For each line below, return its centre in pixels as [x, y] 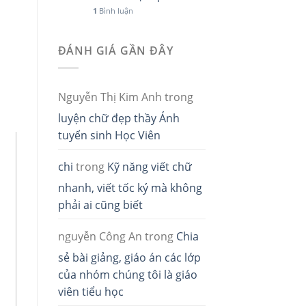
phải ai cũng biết [100, 205]
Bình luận [115, 11]
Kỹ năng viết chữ [149, 166]
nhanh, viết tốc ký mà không [130, 187]
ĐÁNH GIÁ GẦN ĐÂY [115, 51]
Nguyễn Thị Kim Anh [110, 97]
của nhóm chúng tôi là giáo [127, 274]
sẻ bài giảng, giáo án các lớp [129, 257]
